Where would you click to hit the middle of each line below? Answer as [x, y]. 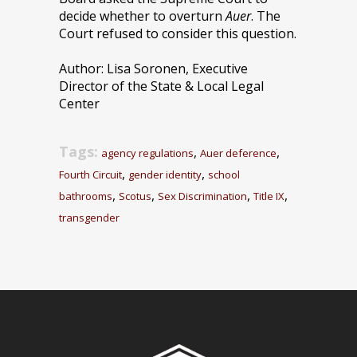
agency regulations [147, 153]
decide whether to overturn [142, 16]
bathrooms [86, 196]
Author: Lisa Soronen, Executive [153, 69]
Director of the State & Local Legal [161, 86]
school [224, 175]
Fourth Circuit [90, 175]
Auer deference [238, 153]
